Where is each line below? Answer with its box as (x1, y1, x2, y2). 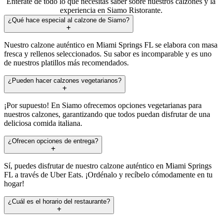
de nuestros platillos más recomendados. (4, 58, 129, 67)
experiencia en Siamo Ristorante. (59, 5, 163, 14)
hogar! (4, 179, 24, 188)
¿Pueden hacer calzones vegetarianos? (8, 76, 121, 84)
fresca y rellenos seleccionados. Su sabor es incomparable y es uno (4, 49, 212, 58)
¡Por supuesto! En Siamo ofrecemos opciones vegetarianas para (4, 101, 202, 110)
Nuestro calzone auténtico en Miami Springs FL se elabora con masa (4, 40, 218, 49)
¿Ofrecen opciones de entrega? (8, 137, 98, 145)
